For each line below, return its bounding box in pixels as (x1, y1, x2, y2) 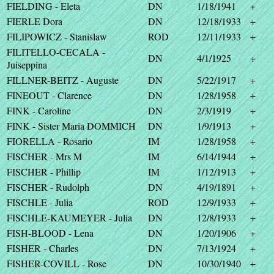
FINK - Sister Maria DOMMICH (7, 119, 136, 132)
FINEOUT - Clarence (7, 89, 92, 102)
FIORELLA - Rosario (7, 135, 92, 147)
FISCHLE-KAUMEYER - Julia (7, 211, 132, 224)
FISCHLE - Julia (7, 196, 73, 209)
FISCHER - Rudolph (7, 180, 89, 193)
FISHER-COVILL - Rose (7, 257, 106, 270)
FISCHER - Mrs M (7, 150, 82, 163)
